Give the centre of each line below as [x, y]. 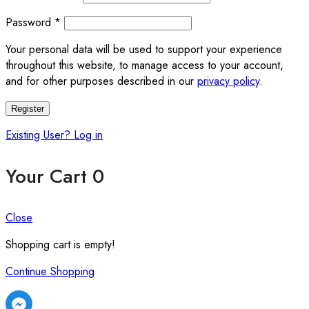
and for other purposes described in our [101, 81]
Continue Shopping [50, 271]
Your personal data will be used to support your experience [144, 49]
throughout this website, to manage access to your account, [144, 65]
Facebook [28, 297]
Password [30, 22]
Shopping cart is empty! [60, 244]
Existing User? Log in [54, 134]
